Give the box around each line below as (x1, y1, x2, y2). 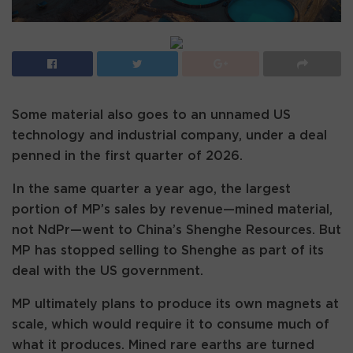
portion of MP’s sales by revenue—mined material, (12, 203, 333, 216)
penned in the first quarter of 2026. (12, 149, 243, 162)
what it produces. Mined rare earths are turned (12, 338, 314, 351)
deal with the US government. (12, 264, 203, 277)
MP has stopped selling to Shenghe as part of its (12, 243, 324, 257)
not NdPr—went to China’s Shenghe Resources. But (12, 223, 341, 236)
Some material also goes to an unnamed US (12, 108, 291, 121)
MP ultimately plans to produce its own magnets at (12, 297, 339, 310)
